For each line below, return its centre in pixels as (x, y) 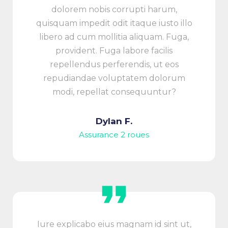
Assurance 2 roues (114, 134)
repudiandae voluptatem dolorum (114, 78)
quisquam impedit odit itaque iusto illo (114, 23)
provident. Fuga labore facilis (114, 50)
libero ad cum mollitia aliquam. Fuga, (114, 37)
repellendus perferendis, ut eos (114, 64)
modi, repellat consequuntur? (114, 92)
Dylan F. (114, 121)
